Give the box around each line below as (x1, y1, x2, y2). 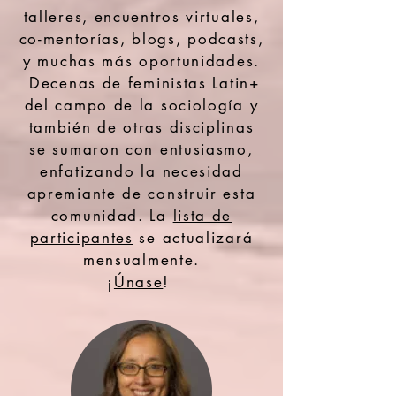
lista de (172, 206, 232, 225)
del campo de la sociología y (24, 95, 259, 115)
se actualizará (133, 228, 254, 247)
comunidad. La (50, 206, 173, 225)
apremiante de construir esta (27, 184, 256, 203)
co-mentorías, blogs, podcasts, (19, 29, 264, 49)
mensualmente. (82, 250, 201, 270)
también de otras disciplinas (28, 118, 255, 137)
